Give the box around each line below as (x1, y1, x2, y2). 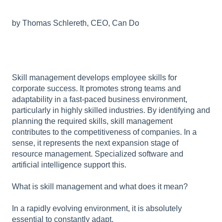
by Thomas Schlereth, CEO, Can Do (12, 18, 139, 27)
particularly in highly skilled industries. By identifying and (12, 106, 210, 114)
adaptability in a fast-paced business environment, (12, 95, 187, 104)
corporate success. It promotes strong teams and (12, 84, 181, 93)
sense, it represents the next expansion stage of (12, 138, 178, 147)
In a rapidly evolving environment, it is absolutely (12, 204, 182, 213)
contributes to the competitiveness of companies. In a (12, 127, 197, 136)
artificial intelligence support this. (12, 160, 126, 169)
